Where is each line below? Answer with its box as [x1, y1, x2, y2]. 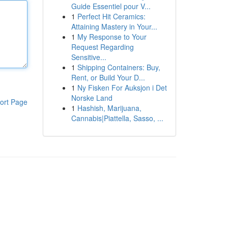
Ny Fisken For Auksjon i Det [77, 82, 167, 93]
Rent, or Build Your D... [71, 72, 145, 82]
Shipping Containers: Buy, [77, 62, 160, 72]
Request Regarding [71, 42, 134, 52]
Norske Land [71, 93, 112, 103]
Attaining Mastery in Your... [71, 21, 157, 32]
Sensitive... [71, 52, 106, 62]
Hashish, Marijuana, [77, 103, 141, 113]
